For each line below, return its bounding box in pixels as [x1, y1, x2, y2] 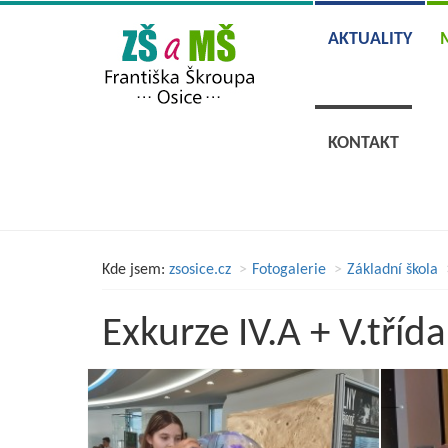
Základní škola [347, 262, 438, 278]
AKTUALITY [327, 30, 412, 49]
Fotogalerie [252, 262, 326, 278]
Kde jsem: [102, 262, 165, 278]
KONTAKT [327, 134, 399, 153]
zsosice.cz [169, 262, 231, 278]
